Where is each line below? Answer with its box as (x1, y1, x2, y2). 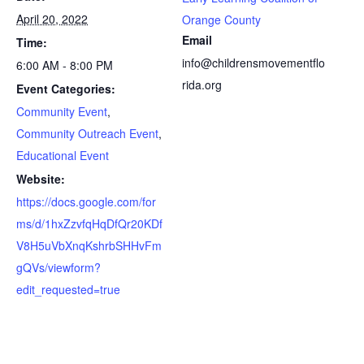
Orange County (182, 11, 261, 28)
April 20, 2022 (16, 11, 88, 27)
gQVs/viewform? (16, 259, 101, 275)
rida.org (182, 76, 222, 93)
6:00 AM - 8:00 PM (16, 57, 113, 73)
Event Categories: (16, 80, 115, 97)
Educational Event (16, 147, 109, 163)
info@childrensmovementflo (182, 54, 325, 71)
